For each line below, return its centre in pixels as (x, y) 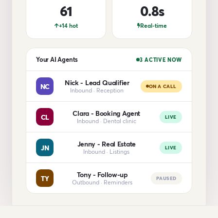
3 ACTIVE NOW (161, 59)
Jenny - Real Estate (106, 144)
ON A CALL (163, 86)
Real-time (154, 25)
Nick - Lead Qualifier (97, 82)
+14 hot (68, 25)
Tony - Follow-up (102, 174)
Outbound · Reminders (102, 182)
